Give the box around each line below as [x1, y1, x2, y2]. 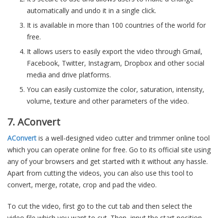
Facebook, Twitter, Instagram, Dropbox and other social [27, 58, 204, 68]
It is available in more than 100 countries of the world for [27, 20, 206, 30]
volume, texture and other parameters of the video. [27, 96, 189, 106]
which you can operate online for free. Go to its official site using [7, 145, 211, 154]
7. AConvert [7, 115, 63, 128]
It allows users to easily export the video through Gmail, [27, 47, 202, 56]
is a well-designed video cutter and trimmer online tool [38, 133, 210, 143]
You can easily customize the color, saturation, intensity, [27, 85, 204, 94]
